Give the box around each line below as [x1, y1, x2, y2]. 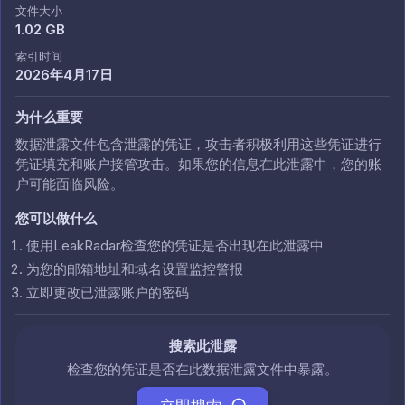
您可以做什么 [15, 210, 97, 227]
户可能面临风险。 [15, 175, 124, 193]
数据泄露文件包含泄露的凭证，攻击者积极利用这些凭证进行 [15, 136, 381, 153]
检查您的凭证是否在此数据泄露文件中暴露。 [67, 361, 338, 378]
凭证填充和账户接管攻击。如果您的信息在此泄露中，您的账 [15, 155, 381, 173]
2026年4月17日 [15, 66, 113, 83]
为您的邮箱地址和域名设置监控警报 [26, 260, 243, 278]
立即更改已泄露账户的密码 [26, 284, 189, 301]
